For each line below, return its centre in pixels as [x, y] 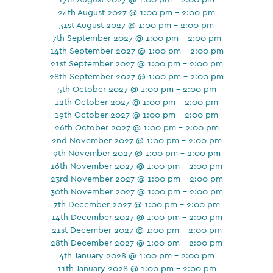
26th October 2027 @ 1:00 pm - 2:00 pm [136, 127]
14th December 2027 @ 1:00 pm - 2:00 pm [136, 217]
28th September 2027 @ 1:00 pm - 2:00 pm [136, 76]
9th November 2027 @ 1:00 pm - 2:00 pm [136, 153]
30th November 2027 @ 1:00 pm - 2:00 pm [136, 191]
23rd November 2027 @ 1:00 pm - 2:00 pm [136, 178]
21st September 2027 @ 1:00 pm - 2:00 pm [136, 63]
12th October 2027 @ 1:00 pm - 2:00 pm [136, 101]
